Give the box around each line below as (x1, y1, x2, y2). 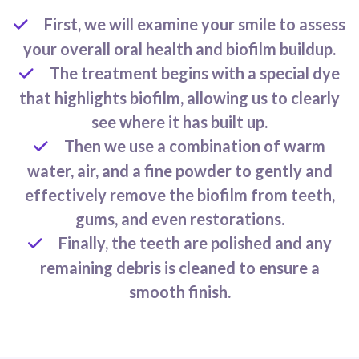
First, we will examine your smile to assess (44, 14, 345, 34)
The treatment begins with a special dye (50, 63, 340, 83)
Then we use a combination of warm (64, 135, 325, 155)
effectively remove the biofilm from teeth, (24, 184, 335, 204)
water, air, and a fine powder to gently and (26, 160, 333, 180)
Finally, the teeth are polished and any (58, 232, 332, 252)
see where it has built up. (91, 111, 268, 131)
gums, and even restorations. (75, 208, 284, 228)
